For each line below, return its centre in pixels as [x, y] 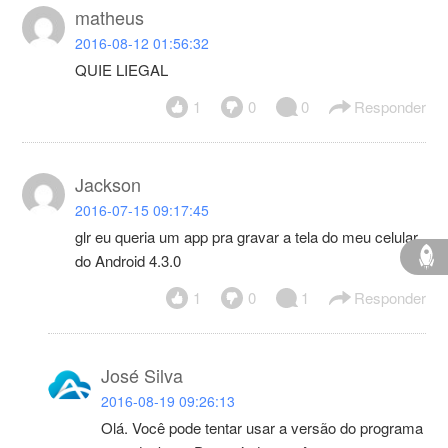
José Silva [142, 374]
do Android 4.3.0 [128, 260]
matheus [110, 16]
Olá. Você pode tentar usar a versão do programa [262, 427]
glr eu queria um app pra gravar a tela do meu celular [247, 236]
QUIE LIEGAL [122, 69]
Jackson [108, 183]
